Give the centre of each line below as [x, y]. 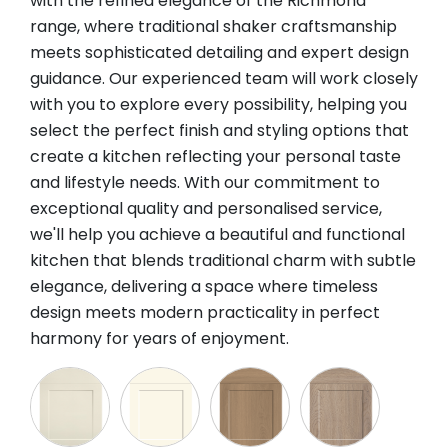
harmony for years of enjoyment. [159, 338]
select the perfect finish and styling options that [219, 130]
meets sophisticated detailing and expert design [219, 52]
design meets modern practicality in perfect [205, 312]
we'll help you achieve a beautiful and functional [217, 234]
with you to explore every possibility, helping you [218, 104]
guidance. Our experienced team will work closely [224, 78]
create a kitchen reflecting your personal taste [215, 156]
